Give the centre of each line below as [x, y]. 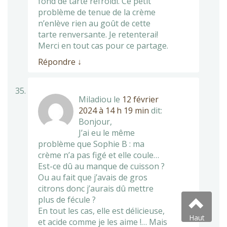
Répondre [58, 62]
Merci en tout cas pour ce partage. [103, 45]
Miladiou [95, 99]
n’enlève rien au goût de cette [94, 23]
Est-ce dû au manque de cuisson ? [101, 166]
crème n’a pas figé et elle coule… [99, 155]
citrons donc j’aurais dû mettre [96, 188]
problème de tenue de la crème [97, 12]
